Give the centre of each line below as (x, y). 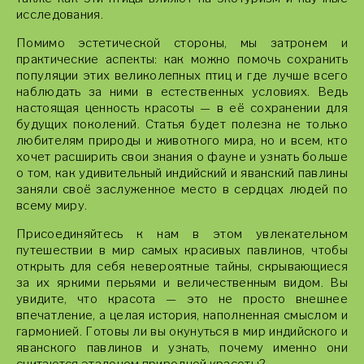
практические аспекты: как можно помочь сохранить (182, 59)
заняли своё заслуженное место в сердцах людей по (182, 189)
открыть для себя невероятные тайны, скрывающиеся (182, 266)
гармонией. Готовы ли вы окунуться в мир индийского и (182, 331)
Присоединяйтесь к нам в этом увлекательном (182, 234)
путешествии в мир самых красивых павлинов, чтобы (182, 250)
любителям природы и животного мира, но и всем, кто (182, 141)
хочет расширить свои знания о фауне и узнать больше (182, 157)
